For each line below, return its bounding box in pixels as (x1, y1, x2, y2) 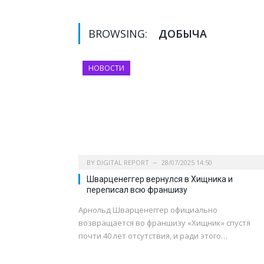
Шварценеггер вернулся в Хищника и (87, 174, 233, 184)
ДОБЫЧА (159, 27, 207, 41)
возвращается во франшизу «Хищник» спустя (78, 217, 250, 229)
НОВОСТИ (88, 63, 124, 74)
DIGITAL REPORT (97, 158, 149, 167)
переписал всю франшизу (87, 185, 187, 195)
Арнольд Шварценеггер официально (78, 204, 217, 216)
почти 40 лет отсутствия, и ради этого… (78, 230, 227, 242)
